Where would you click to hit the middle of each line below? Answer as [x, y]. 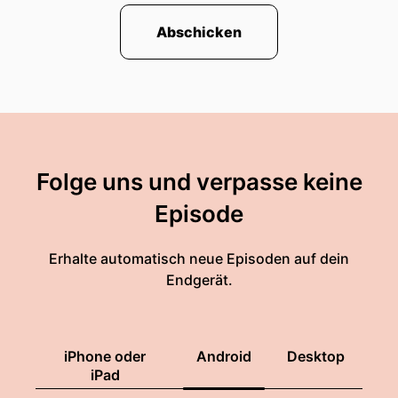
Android [224, 356]
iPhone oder [105, 356]
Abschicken [199, 32]
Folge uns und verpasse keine [199, 182]
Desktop [316, 356]
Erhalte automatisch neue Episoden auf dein [199, 259]
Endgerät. [199, 280]
